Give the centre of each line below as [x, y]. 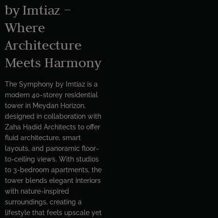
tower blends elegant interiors [53, 180]
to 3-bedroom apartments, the [53, 170]
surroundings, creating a [43, 202]
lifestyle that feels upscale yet [53, 212]
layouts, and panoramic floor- [52, 148]
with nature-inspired [37, 191]
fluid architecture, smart [43, 137]
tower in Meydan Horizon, [45, 105]
